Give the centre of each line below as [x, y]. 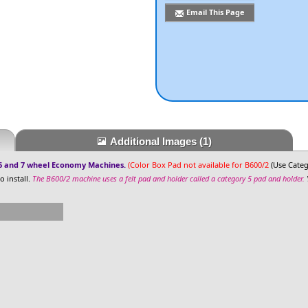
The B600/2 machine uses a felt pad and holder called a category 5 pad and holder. [169, 178]
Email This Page [216, 12]
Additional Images [154, 141]
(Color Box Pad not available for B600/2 [199, 164]
